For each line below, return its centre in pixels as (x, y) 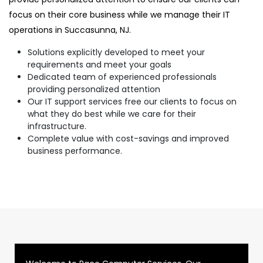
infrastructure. (57, 126)
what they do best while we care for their (112, 114)
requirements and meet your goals (100, 64)
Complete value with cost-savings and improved (128, 138)
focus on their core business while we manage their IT (119, 14)
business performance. (75, 151)
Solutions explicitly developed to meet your (116, 52)
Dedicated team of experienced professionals (122, 77)
